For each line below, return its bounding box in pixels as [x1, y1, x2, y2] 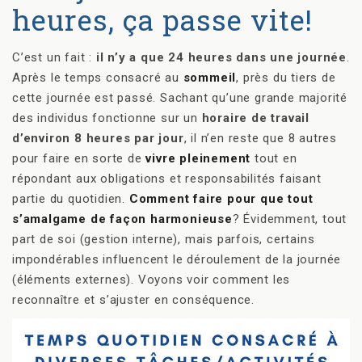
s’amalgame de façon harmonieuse [12, 212, 233, 226]
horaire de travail [201, 111, 310, 125]
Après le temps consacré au [12, 70, 183, 85]
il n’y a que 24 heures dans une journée [95, 50, 347, 65]
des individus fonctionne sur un [12, 111, 202, 125]
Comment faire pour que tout [128, 192, 314, 206]
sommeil [183, 70, 237, 85]
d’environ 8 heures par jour [12, 131, 184, 145]
